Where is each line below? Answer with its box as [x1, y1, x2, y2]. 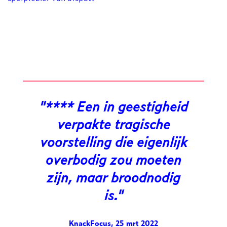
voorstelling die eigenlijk [40, 131, 187, 152]
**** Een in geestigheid [45, 96, 188, 116]
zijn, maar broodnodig [47, 167, 180, 187]
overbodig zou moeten [46, 149, 181, 169]
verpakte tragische [57, 113, 170, 134]
